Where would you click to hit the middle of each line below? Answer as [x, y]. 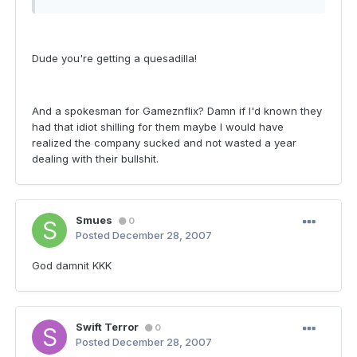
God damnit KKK [72, 266]
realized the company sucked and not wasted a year [164, 143]
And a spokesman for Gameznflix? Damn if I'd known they [177, 111]
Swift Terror [107, 327]
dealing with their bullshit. [95, 159]
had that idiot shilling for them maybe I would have [158, 127]
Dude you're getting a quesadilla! [114, 59]
